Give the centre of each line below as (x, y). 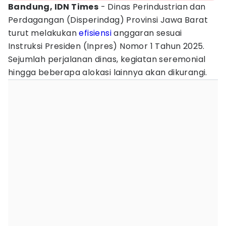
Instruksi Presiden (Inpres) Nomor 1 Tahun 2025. (106, 46)
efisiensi (95, 33)
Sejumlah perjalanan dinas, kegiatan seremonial (107, 59)
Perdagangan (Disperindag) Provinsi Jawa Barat (108, 20)
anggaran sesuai (147, 33)
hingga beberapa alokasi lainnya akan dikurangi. (108, 72)
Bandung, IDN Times (53, 7)
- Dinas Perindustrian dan (152, 7)
